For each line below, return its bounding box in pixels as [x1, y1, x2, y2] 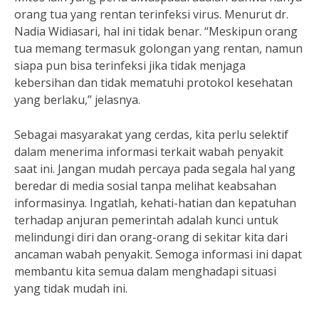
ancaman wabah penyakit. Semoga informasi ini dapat [14, 246, 302, 262]
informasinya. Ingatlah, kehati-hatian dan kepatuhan [14, 195, 296, 211]
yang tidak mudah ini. [14, 281, 127, 296]
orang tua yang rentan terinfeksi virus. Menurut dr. [14, 6, 288, 22]
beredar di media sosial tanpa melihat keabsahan [14, 178, 276, 194]
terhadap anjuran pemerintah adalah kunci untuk [14, 212, 278, 228]
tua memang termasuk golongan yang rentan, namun [14, 41, 303, 56]
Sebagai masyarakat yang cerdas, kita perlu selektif [14, 127, 288, 142]
